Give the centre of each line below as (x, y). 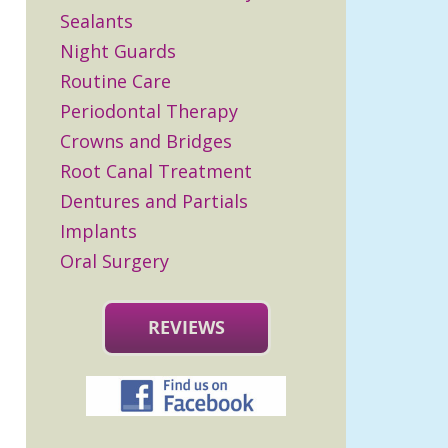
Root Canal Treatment (156, 171)
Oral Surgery (114, 261)
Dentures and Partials (154, 201)
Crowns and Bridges (146, 141)
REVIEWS (186, 327)
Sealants (96, 21)
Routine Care (115, 81)
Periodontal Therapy (149, 111)
